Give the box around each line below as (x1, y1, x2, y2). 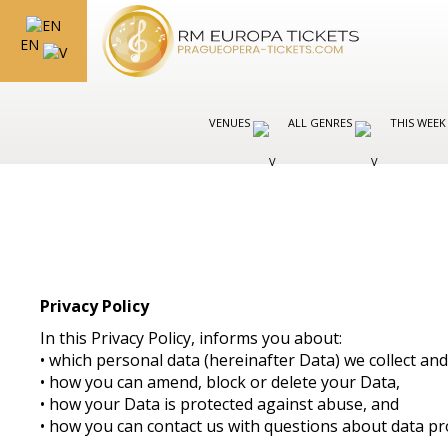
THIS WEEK (390, 115, 446, 130)
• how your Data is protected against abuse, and (40, 393, 404, 415)
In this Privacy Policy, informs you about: (40, 327, 343, 349)
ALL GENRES (288, 115, 355, 130)
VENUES (209, 115, 253, 130)
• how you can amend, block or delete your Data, (40, 371, 405, 393)
